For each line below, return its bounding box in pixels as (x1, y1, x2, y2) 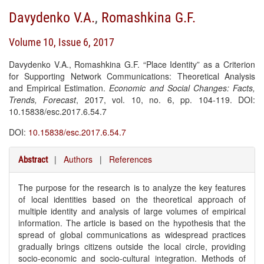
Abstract (18, 154, 48, 165)
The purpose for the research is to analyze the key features (18, 181, 246, 193)
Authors (64, 153, 93, 165)
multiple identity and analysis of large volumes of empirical (18, 205, 246, 217)
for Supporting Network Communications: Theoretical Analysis (9, 70, 255, 82)
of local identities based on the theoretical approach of (18, 193, 246, 205)
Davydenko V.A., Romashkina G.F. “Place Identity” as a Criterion (9, 58, 255, 70)
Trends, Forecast (9, 94, 77, 105)
